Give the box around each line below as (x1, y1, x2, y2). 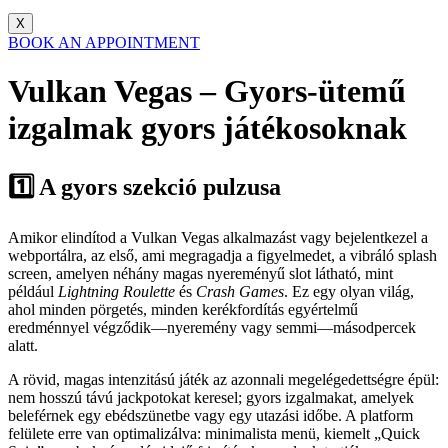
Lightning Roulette (58, 283, 175, 301)
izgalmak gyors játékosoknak (8, 110, 407, 147)
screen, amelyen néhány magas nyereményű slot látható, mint (8, 265, 393, 283)
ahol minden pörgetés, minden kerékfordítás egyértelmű (8, 301, 358, 319)
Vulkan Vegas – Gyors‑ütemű (8, 73, 406, 110)
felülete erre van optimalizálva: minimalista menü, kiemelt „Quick (8, 425, 420, 443)
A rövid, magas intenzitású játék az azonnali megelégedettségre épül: (8, 371, 439, 389)
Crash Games (196, 283, 284, 301)
